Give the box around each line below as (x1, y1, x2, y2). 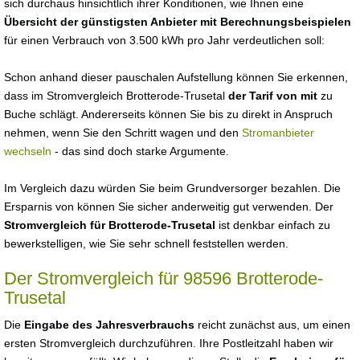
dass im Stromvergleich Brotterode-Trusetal (4, 89, 228, 102)
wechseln (4, 145, 51, 157)
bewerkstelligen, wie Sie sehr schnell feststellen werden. (4, 237, 288, 250)
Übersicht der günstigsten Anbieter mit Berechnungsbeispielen (4, 15, 351, 28)
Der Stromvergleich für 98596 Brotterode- (4, 268, 323, 288)
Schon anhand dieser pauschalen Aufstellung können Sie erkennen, (4, 71, 348, 84)
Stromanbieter (242, 126, 314, 139)
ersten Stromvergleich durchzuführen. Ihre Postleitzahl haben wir (4, 337, 333, 350)
